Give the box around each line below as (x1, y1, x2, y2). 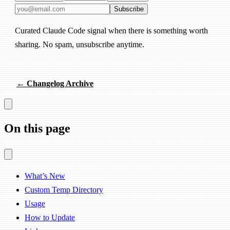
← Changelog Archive (16, 79, 93, 88)
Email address (14, 3, 60, 12)
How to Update (25, 213, 75, 222)
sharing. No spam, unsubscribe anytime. (15, 40, 144, 49)
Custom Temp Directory (25, 185, 103, 194)
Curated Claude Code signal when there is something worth (15, 26, 208, 35)
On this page (4, 121, 70, 135)
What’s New (25, 171, 65, 180)
